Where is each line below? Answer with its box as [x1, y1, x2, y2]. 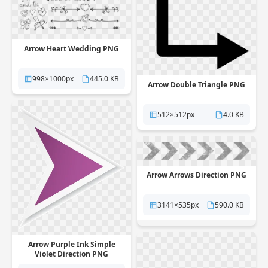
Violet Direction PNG [35, 249, 108, 260]
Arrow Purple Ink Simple [28, 239, 115, 250]
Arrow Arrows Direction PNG [147, 170, 246, 181]
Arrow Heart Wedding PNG [24, 44, 119, 54]
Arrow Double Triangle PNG [148, 80, 245, 90]
